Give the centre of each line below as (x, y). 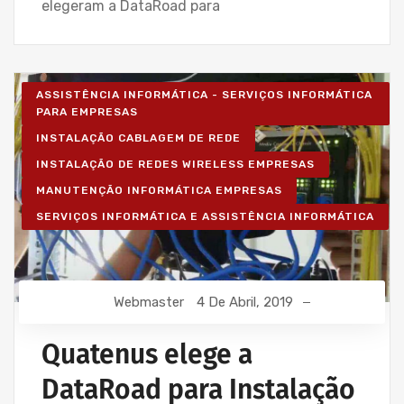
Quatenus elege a (147, 355)
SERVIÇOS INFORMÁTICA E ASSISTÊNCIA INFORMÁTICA (205, 216)
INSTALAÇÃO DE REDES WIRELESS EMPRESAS (175, 164)
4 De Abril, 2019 (244, 303)
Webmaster (148, 303)
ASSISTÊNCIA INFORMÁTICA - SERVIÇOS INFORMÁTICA (204, 94)
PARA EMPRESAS (87, 111)
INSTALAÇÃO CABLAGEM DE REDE (138, 138)
